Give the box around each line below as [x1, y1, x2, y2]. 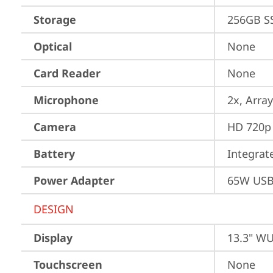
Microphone [34, 93, 99, 107]
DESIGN [34, 202, 74, 216]
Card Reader [34, 66, 101, 80]
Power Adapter [34, 173, 115, 188]
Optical [34, 39, 72, 54]
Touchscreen [34, 257, 102, 272]
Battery [34, 146, 75, 161]
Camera [34, 119, 76, 134]
